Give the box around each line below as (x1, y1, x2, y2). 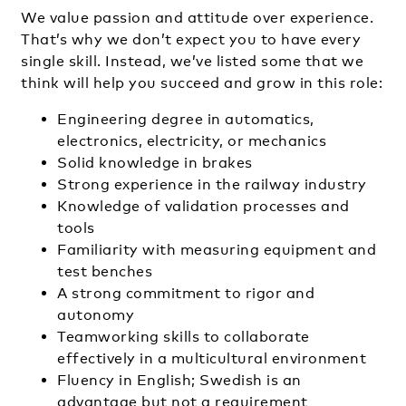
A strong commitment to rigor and (57, 284, 314, 302)
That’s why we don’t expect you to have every (21, 30, 361, 48)
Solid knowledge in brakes (57, 153, 253, 171)
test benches (57, 262, 152, 280)
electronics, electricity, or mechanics (57, 131, 326, 150)
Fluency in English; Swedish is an (57, 371, 302, 389)
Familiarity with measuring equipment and (57, 240, 376, 258)
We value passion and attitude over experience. (21, 8, 373, 26)
